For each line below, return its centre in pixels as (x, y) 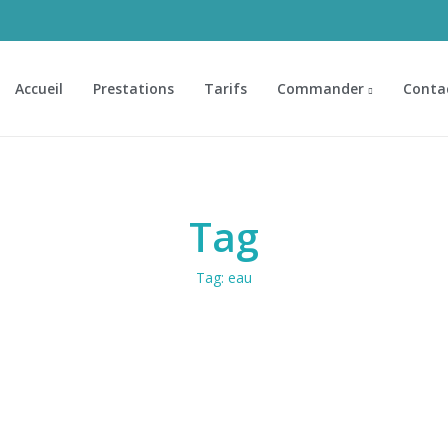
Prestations (133, 88)
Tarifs (225, 88)
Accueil (38, 88)
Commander (320, 88)
